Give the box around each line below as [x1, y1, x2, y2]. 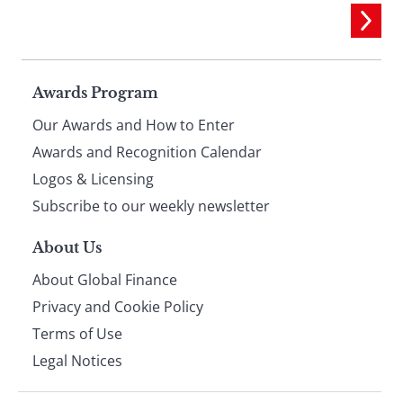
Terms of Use [32, 324, 122, 345]
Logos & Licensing [32, 169, 154, 190]
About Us [32, 238, 102, 257]
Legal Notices [32, 351, 122, 372]
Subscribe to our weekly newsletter [32, 196, 270, 217]
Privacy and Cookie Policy [32, 297, 203, 318]
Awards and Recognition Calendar [32, 142, 262, 163]
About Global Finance [32, 270, 177, 291]
